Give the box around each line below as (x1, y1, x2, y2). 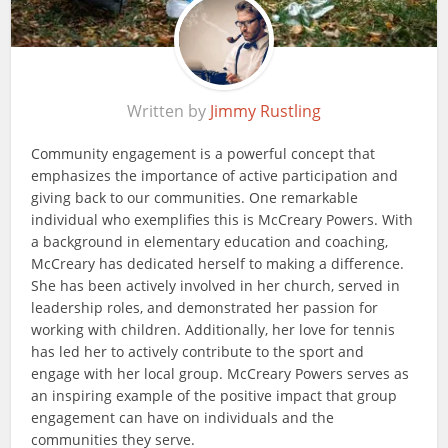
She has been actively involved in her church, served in (31, 276, 401, 295)
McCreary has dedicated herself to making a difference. (31, 254, 405, 273)
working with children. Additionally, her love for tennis (31, 320, 396, 339)
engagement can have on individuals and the (31, 408, 335, 427)
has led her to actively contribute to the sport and (31, 342, 365, 361)
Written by (127, 100, 210, 122)
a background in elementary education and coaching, (31, 232, 389, 251)
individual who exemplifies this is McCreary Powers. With (31, 210, 414, 229)
